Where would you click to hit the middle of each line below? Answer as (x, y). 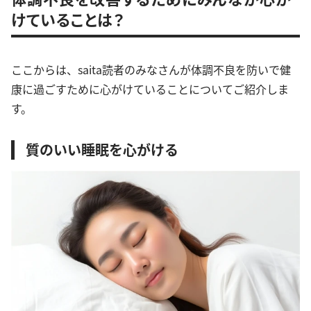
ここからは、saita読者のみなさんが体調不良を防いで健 (151, 70)
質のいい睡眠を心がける (102, 150)
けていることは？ (68, 19)
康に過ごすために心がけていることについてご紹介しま (150, 89)
